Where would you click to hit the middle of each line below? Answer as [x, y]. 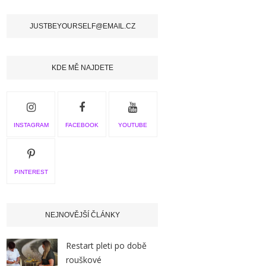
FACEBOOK [82, 125]
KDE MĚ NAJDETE [82, 68]
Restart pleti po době [107, 246]
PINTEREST [31, 172]
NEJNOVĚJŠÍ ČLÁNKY [82, 215]
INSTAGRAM [31, 125]
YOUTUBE [133, 125]
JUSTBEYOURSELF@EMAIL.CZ [82, 26]
